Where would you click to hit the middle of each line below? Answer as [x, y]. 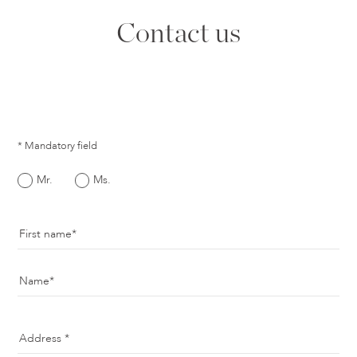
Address [42, 339]
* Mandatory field [58, 146]
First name [46, 234]
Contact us [178, 34]
